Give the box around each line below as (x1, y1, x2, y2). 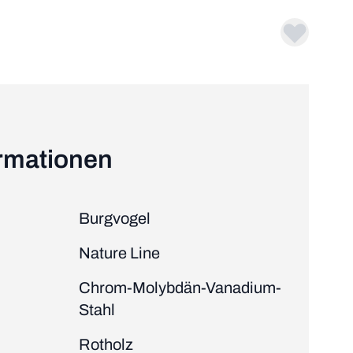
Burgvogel (79, 209, 150, 227)
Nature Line (79, 243, 160, 262)
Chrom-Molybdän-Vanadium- (79, 278, 281, 296)
